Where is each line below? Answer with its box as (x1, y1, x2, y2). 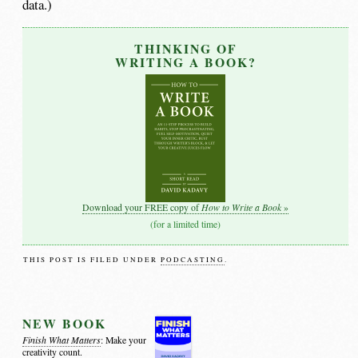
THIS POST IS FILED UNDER (23, 255, 161, 265)
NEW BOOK (22, 313, 107, 332)
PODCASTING (161, 255, 225, 265)
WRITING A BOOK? (114, 53, 257, 72)
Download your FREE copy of (82, 201, 202, 213)
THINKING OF (133, 39, 237, 58)
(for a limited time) (150, 218, 221, 231)
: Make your (101, 334, 147, 347)
